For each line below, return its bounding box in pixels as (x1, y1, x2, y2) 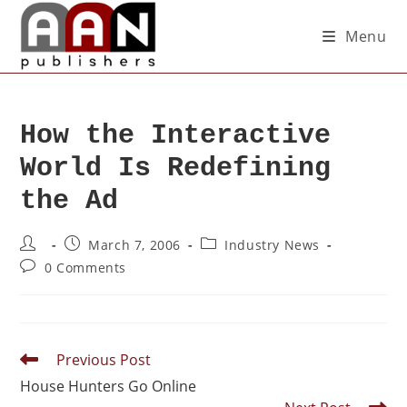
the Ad (20, 185, 119, 216)
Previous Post (56, 350, 152, 370)
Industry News (224, 236, 321, 253)
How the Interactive (20, 120, 332, 151)
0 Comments (45, 259, 127, 276)
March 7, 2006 (88, 236, 182, 253)
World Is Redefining (20, 153, 332, 184)
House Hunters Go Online (20, 376, 197, 396)
